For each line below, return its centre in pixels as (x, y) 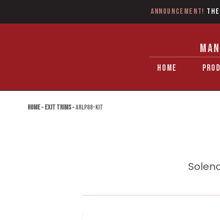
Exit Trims (58, 107)
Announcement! (178, 12)
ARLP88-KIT (89, 107)
